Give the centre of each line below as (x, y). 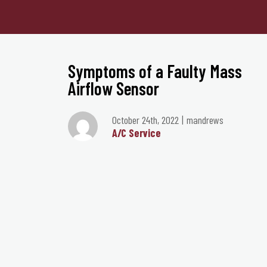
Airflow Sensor (114, 88)
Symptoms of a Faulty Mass (155, 71)
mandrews (205, 120)
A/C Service (136, 133)
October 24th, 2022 (145, 120)
